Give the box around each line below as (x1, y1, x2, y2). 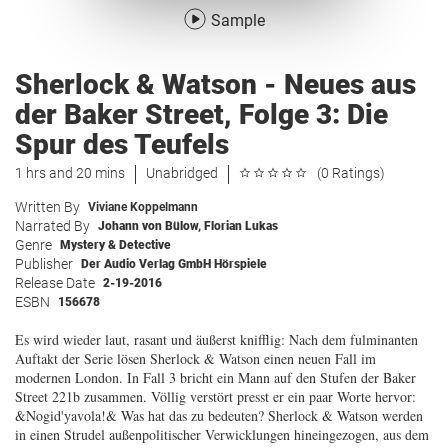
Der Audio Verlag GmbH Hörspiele (81, 257, 267, 271)
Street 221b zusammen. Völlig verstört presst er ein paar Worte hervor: (15, 387, 416, 406)
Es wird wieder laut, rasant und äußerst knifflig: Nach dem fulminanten (15, 330, 418, 349)
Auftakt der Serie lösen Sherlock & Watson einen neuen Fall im (15, 349, 376, 368)
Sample (211, 11, 265, 30)
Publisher (15, 256, 73, 272)
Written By (15, 199, 80, 215)
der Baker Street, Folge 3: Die (15, 98, 388, 131)
